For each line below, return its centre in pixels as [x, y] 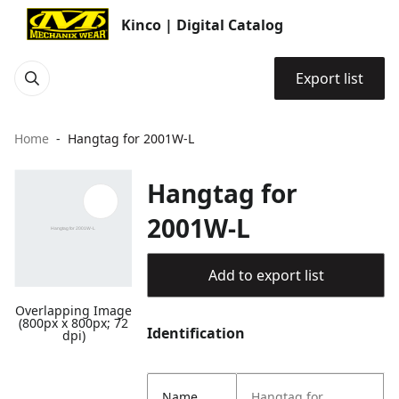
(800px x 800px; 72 [74, 323]
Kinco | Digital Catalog [202, 25]
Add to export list [266, 275]
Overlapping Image [74, 311]
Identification [196, 333]
